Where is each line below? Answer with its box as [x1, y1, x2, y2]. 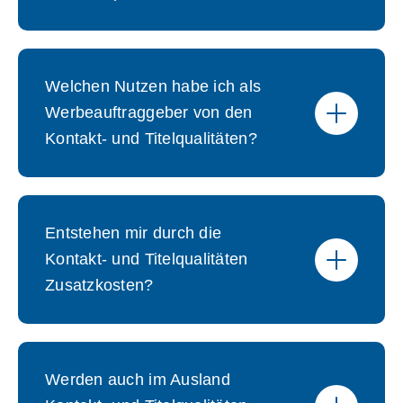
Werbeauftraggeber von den [45, 103, 253, 121]
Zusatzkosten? [45, 276, 154, 294]
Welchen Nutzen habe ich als [45, 77, 262, 95]
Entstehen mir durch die [45, 224, 222, 242]
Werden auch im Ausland [45, 371, 230, 389]
